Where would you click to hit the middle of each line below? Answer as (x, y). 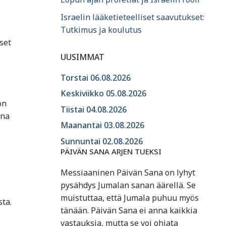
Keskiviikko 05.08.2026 (103, 94)
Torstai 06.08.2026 (96, 77)
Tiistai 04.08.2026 (94, 109)
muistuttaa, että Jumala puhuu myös (130, 198)
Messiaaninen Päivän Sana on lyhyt (128, 173)
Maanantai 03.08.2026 (102, 125)
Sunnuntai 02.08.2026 (102, 142)
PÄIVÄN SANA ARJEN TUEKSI (111, 152)
